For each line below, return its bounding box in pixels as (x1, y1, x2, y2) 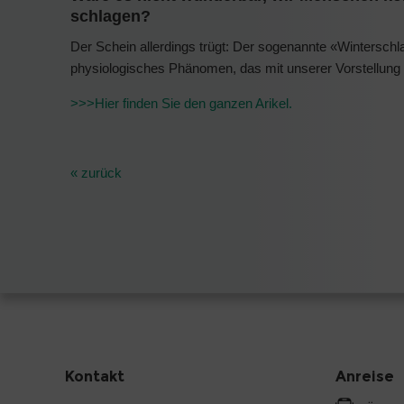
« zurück (70, 165, 122, 181)
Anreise (335, 367, 394, 385)
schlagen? (70, 6, 151, 25)
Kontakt (65, 367, 124, 385)
